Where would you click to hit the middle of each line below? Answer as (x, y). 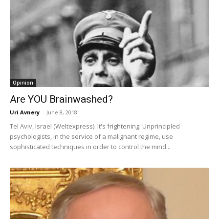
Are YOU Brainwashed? (61, 99)
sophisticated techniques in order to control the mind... (90, 147)
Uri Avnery (25, 112)
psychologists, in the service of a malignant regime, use (91, 137)
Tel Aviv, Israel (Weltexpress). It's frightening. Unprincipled (95, 126)
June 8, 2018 (62, 112)
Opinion (23, 83)
